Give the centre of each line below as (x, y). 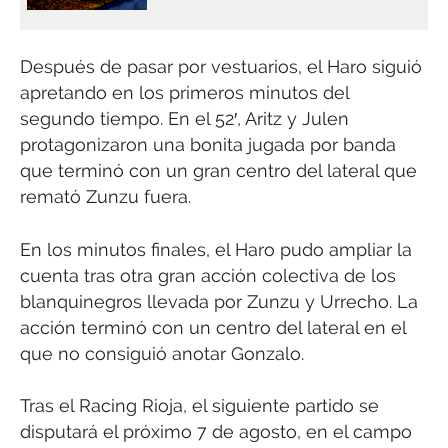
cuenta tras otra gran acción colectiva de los (208, 275)
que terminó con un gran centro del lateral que (218, 171)
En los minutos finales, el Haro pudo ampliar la (216, 249)
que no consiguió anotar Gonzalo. (162, 353)
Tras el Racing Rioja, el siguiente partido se (199, 406)
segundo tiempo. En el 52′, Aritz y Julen (184, 119)
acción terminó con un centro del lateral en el (213, 327)
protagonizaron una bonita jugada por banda (208, 145)
